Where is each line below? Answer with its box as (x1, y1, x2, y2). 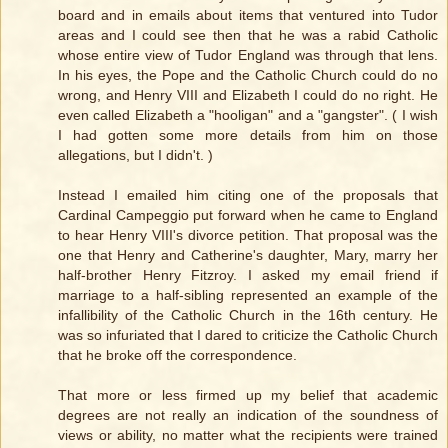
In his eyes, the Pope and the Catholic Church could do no (58, 67, 438, 84)
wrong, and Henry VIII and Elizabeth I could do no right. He (58, 87, 438, 104)
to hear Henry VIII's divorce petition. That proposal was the (58, 227, 438, 244)
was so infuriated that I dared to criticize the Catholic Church (58, 327, 438, 344)
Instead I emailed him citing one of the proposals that (58, 187, 438, 204)
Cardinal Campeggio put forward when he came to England (58, 207, 438, 224)
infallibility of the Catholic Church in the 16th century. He (58, 307, 438, 324)
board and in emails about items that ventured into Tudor (58, 7, 438, 24)
